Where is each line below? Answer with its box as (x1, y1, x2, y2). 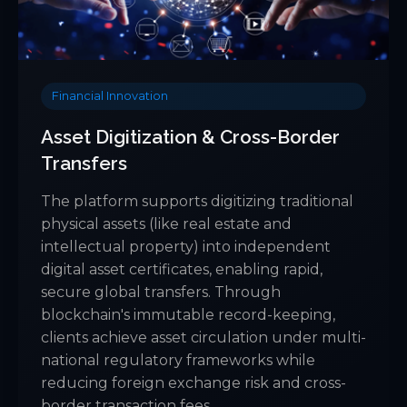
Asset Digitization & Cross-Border (41, 125, 340, 149)
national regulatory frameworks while (41, 352, 315, 370)
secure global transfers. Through (41, 283, 281, 302)
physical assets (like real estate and (41, 215, 292, 233)
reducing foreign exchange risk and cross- (41, 374, 346, 392)
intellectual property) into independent (41, 238, 331, 256)
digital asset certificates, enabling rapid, (41, 261, 323, 279)
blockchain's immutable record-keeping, (41, 306, 335, 324)
